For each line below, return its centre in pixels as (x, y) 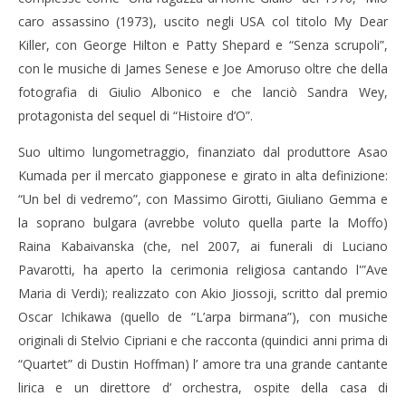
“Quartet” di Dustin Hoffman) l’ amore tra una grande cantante (203, 363)
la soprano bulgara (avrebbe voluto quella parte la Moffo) (203, 222)
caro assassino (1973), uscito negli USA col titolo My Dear (203, 21)
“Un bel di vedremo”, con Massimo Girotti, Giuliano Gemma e (203, 198)
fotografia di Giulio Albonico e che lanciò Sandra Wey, (203, 92)
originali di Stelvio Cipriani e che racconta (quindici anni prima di (203, 340)
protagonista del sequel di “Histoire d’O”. (135, 115)
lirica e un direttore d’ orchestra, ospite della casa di (203, 387)
